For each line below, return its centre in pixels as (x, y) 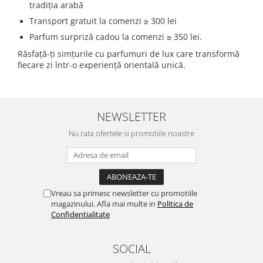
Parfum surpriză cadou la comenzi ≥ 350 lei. (116, 37)
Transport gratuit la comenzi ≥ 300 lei (103, 21)
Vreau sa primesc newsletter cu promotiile (124, 193)
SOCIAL (131, 249)
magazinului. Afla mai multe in (104, 204)
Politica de (175, 204)
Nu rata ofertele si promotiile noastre (131, 134)
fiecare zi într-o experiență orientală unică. (102, 65)
